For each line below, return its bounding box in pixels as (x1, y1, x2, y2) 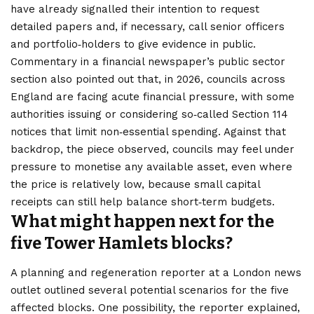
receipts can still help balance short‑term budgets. (11, 195, 275, 208)
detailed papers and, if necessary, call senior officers (11, 20, 285, 33)
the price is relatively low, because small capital (11, 177, 260, 191)
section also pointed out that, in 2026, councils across (11, 72, 285, 86)
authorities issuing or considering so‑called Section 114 (11, 107, 288, 121)
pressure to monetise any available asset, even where (11, 160, 292, 173)
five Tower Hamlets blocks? (11, 233, 233, 253)
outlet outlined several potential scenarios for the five (11, 284, 289, 297)
